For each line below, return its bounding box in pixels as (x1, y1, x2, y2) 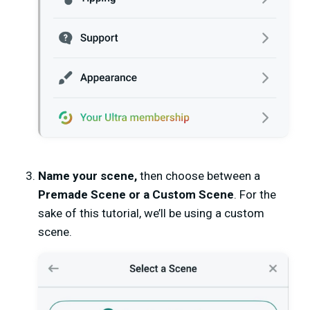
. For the (234, 188, 276, 202)
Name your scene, (38, 169, 137, 183)
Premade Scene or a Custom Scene (38, 188, 234, 202)
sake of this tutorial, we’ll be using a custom (38, 206, 264, 221)
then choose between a (137, 169, 260, 183)
